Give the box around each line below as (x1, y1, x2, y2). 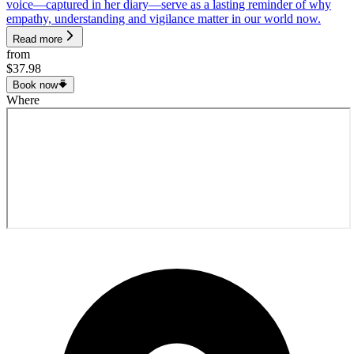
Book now (13, 78, 58, 91)
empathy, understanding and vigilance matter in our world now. (6, 11, 321, 25)
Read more (13, 32, 62, 45)
